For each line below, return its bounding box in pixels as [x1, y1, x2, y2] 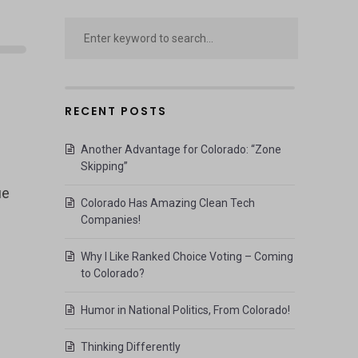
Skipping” [80, 160, 128, 173]
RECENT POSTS [64, 103, 167, 119]
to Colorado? [80, 267, 145, 280]
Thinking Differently [80, 340, 181, 353]
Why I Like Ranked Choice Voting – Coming [80, 250, 293, 263]
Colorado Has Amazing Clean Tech [80, 197, 255, 209]
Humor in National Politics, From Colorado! [80, 304, 290, 316]
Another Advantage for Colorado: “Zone [80, 143, 281, 156]
